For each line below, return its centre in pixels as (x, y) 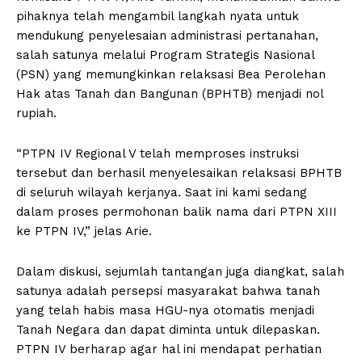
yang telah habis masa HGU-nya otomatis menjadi (165, 311)
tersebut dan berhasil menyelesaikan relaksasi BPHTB (179, 173)
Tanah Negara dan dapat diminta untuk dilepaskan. (168, 330)
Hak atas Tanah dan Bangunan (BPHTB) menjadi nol (170, 94)
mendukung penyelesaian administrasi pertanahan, (167, 36)
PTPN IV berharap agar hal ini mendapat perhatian (169, 349)
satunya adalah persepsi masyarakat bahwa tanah (168, 291)
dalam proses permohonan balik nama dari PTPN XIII (177, 212)
